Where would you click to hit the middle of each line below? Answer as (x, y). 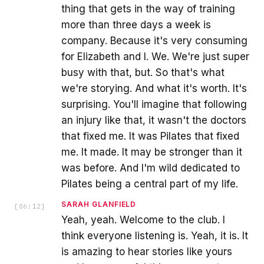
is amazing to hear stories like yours (147, 251)
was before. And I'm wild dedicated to (151, 168)
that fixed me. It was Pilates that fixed (150, 136)
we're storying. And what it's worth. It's (154, 88)
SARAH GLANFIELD (99, 204)
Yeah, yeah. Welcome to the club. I (143, 220)
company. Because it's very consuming (154, 40)
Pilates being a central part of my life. (150, 184)
